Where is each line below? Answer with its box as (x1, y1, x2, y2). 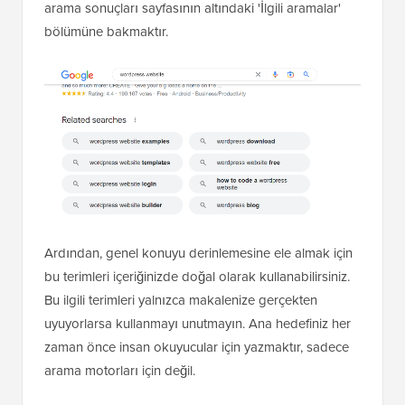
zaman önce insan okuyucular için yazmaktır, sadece (44, 336, 349, 356)
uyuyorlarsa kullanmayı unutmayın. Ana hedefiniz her (44, 313, 351, 333)
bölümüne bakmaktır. (44, 21, 168, 41)
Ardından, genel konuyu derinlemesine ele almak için (44, 242, 353, 262)
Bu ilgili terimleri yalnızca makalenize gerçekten (44, 289, 317, 309)
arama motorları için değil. (44, 360, 195, 380)
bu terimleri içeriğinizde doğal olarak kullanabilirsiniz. (44, 266, 350, 286)
